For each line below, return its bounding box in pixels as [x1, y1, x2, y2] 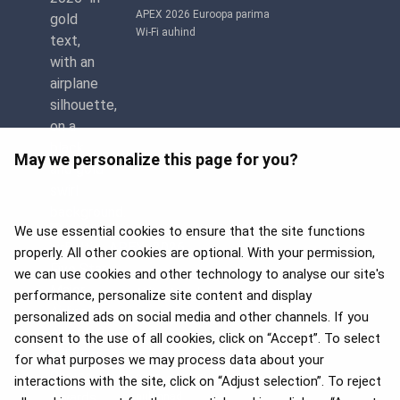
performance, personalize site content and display [14, 287, 312, 304]
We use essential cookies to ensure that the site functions [14, 223, 365, 239]
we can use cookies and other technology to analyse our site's [14, 266, 385, 282]
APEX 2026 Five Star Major [136, 269, 264, 282]
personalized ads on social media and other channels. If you [14, 309, 369, 325]
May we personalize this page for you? [14, 150, 298, 169]
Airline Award [136, 287, 200, 300]
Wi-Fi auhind [136, 26, 196, 39]
